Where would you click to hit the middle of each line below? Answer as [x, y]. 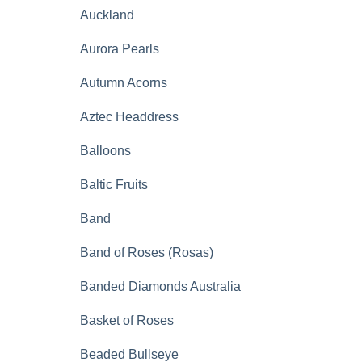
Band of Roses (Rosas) [147, 253]
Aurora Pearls [120, 49]
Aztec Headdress [129, 117]
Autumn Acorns [124, 83]
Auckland [107, 15]
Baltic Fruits [114, 185]
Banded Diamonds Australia [160, 286]
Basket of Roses [127, 320]
